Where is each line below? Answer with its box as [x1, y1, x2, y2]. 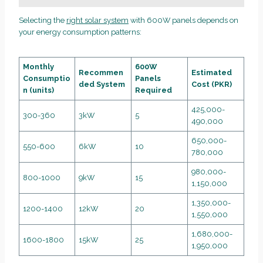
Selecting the [19, 16, 66, 25]
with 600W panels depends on [129, 16, 238, 25]
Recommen [79, 68, 124, 77]
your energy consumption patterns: [19, 28, 141, 37]
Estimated [191, 68, 232, 77]
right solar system [66, 16, 129, 25]
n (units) [23, 86, 55, 95]
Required [135, 86, 173, 95]
